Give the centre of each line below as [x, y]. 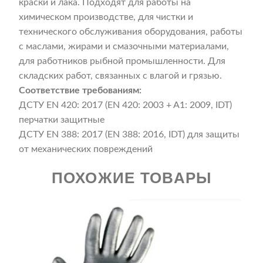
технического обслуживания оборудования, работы [131, 32]
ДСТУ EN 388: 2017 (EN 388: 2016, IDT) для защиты [129, 135]
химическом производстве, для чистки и [106, 17]
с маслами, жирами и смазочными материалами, [124, 47]
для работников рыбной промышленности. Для [122, 61]
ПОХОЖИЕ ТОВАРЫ [131, 178]
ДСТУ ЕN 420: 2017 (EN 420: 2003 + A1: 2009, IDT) [126, 105]
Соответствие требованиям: [80, 91]
